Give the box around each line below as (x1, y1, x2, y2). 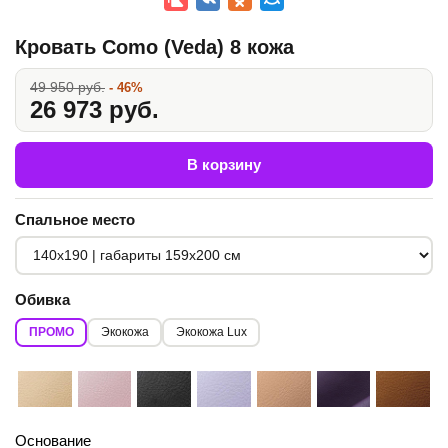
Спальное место (15, 210, 135, 228)
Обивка (15, 290, 70, 308)
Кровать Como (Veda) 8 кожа (15, 35, 294, 58)
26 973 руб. (30, 95, 159, 123)
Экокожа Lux (175, 325, 247, 340)
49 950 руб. (30, 78, 105, 95)
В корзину (187, 155, 261, 173)
